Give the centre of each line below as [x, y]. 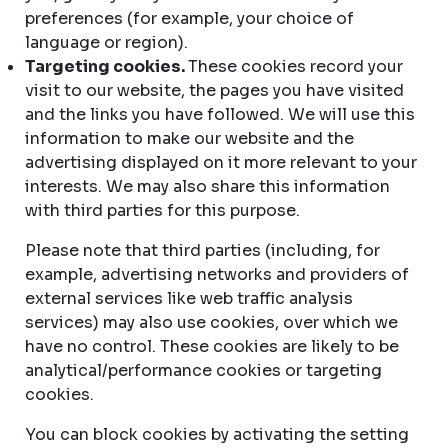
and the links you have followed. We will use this [220, 114]
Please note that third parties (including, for [202, 250]
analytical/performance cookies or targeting [203, 370]
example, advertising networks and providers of [217, 274]
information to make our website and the [189, 138]
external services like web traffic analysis [189, 298]
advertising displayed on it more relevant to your [221, 162]
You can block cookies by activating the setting [217, 434]
